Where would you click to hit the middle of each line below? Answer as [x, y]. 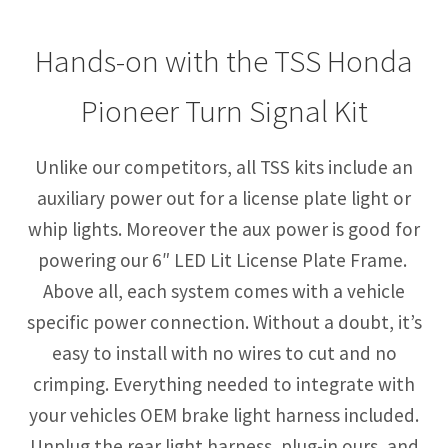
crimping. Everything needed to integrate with [224, 384]
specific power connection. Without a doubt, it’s [224, 322]
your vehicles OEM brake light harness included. [224, 415]
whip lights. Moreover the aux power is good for [224, 229]
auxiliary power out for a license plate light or [224, 198]
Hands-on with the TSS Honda [224, 60]
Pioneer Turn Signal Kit [224, 110]
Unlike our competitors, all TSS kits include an [224, 167]
